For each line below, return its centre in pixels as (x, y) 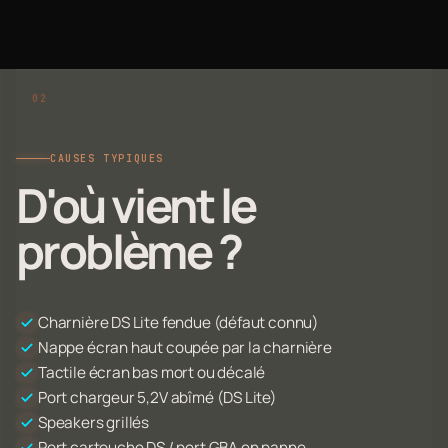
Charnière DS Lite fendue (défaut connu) (178, 322)
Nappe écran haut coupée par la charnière (185, 347)
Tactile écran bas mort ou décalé (152, 372)
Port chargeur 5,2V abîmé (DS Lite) (157, 397)
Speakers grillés (94, 422)
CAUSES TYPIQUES (107, 158)
